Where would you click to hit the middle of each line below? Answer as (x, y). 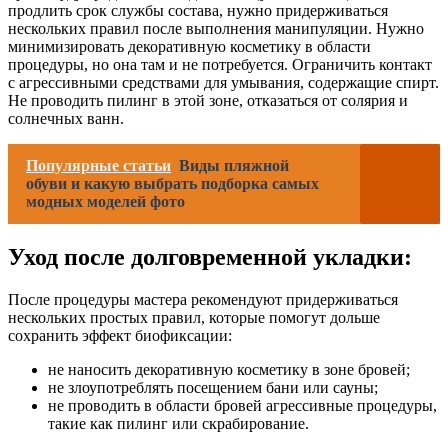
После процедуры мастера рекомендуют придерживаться (203, 299)
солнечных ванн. (66, 118)
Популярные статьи (98, 165)
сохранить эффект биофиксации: (120, 335)
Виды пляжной (234, 165)
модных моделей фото (105, 201)
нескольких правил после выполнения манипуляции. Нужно (216, 28)
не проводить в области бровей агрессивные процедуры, (242, 405)
